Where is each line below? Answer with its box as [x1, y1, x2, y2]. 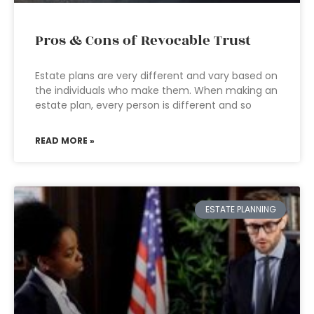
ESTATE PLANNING [205, 203, 276, 216]
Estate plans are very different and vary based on [35, 69, 278, 83]
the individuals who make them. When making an [35, 83, 278, 97]
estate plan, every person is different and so [35, 98, 252, 112]
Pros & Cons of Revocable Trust [35, 30, 251, 51]
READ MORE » [35, 135, 95, 146]
